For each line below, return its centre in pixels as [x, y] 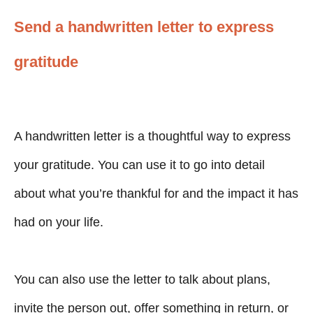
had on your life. [59, 222]
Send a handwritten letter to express [144, 27]
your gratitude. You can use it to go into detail [139, 165]
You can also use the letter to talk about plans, [142, 279]
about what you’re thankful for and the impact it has [156, 194]
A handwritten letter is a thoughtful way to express [152, 136]
